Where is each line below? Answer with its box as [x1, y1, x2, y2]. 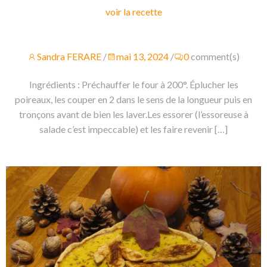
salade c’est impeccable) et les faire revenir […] [39, 123, 228, 135]
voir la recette [105, 5, 162, 17]
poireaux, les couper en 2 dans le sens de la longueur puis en [15, 93, 252, 105]
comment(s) [191, 50, 240, 62]
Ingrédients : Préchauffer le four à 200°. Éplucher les [29, 78, 238, 90]
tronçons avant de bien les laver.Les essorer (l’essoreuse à [18, 108, 249, 120]
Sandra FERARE [37, 50, 101, 62]
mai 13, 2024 [116, 50, 169, 62]
